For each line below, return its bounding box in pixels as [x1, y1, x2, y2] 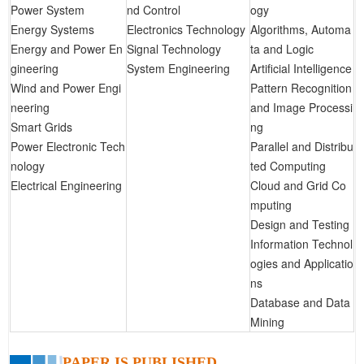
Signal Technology [127, 41, 221, 58]
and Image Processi [250, 99, 353, 116]
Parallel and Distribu [250, 138, 353, 155]
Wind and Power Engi [11, 80, 121, 97]
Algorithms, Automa [250, 21, 351, 38]
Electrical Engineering [11, 177, 122, 194]
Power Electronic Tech [11, 138, 125, 155]
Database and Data [250, 294, 350, 311]
